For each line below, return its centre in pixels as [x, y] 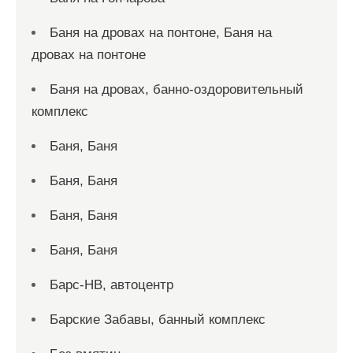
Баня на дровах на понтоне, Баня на [161, 33]
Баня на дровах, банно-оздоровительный [176, 90]
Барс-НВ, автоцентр [111, 285]
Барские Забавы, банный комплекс [158, 320]
